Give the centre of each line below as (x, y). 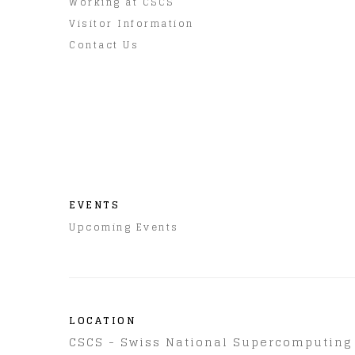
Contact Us (104, 44)
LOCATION (102, 320)
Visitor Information (132, 23)
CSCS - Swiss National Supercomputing (211, 342)
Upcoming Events (124, 227)
